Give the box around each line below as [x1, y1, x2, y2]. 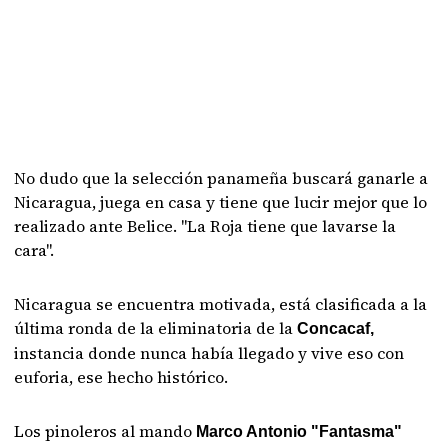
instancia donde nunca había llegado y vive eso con [14, 342, 405, 364]
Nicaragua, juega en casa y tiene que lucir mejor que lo [14, 191, 428, 213]
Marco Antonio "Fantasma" [196, 423, 403, 440]
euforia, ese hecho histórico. [14, 366, 229, 388]
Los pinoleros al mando [14, 420, 197, 442]
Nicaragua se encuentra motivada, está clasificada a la [14, 293, 428, 315]
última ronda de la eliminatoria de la [14, 317, 298, 339]
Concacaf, [297, 320, 375, 337]
